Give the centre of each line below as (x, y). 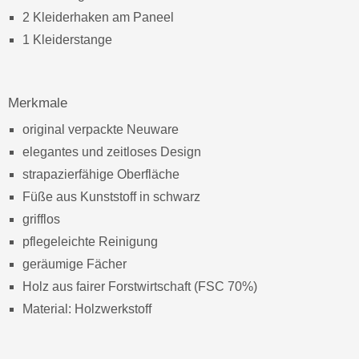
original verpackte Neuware (101, 130)
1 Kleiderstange (67, 40)
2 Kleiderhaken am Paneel (98, 18)
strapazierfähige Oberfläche (101, 175)
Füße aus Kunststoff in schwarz (111, 197)
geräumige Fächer (75, 264)
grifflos (41, 220)
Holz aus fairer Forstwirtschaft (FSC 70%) (140, 287)
